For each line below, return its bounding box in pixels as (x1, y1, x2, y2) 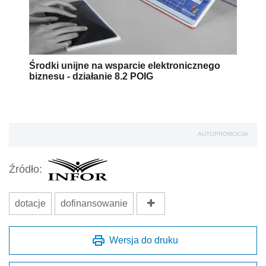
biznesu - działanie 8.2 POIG (29, 71, 153, 81)
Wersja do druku (109, 235, 178, 245)
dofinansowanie (61, 198, 128, 208)
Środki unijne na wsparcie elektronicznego (29, 60, 220, 71)
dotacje (15, 198, 46, 208)
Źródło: (9, 163, 42, 176)
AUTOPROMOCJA (198, 130, 248, 137)
